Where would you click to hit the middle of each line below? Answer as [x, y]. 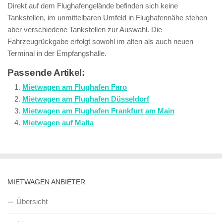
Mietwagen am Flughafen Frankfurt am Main [98, 111]
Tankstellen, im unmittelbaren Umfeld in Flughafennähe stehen [107, 18]
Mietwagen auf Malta [58, 123]
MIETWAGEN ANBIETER [46, 182]
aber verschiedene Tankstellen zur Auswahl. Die [85, 29]
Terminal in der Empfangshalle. [57, 53]
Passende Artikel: [46, 73]
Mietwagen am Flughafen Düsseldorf [86, 99]
